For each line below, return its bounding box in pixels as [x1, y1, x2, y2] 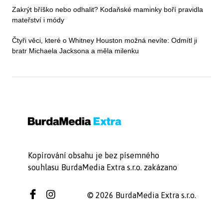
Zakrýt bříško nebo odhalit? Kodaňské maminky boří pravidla [12, 5, 203, 13]
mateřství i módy [12, 15, 64, 24]
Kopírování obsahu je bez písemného [28, 150, 159, 160]
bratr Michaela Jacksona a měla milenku [12, 46, 139, 55]
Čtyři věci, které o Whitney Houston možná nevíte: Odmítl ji [12, 36, 197, 44]
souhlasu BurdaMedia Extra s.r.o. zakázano [28, 162, 177, 172]
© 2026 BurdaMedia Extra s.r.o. [87, 190, 196, 200]
